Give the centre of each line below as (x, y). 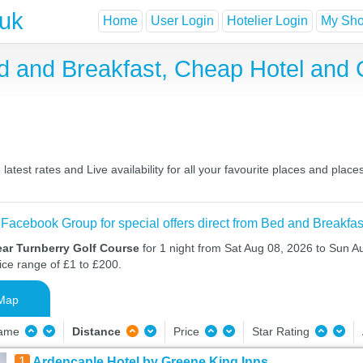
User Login (182, 21)
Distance (96, 331)
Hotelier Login (267, 21)
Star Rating (282, 331)
